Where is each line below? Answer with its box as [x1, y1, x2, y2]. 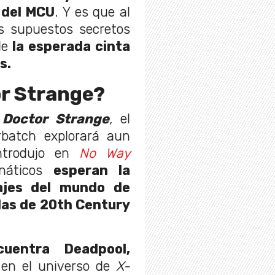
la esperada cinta [8, 39, 130, 55]
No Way [79, 145, 130, 161]
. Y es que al [55, 4, 131, 20]
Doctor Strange [2, 111, 110, 127]
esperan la [53, 163, 131, 179]
